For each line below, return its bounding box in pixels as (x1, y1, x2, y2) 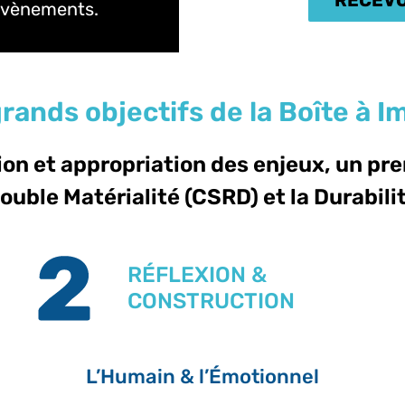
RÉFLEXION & (127, 261, 267, 287)
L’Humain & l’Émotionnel (85, 363, 319, 389)
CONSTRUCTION (127, 287, 295, 314)
